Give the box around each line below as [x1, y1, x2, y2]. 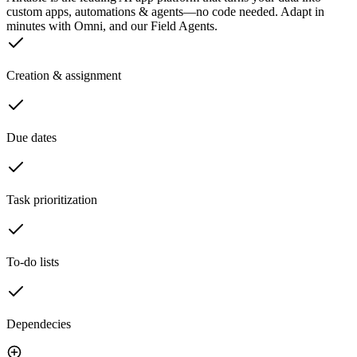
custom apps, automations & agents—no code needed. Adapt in [6, 5, 324, 19]
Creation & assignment [6, 69, 121, 83]
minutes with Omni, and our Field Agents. [6, 19, 218, 33]
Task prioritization [6, 193, 97, 207]
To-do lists [6, 255, 59, 269]
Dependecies [6, 317, 71, 331]
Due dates [6, 131, 57, 145]
